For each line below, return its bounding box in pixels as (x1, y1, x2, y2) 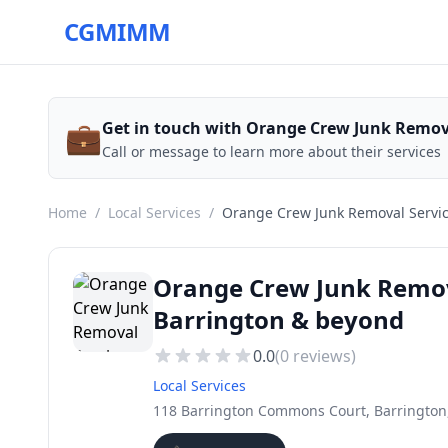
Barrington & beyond (153, 303, 404, 336)
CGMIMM (64, 15, 171, 48)
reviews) (289, 345, 356, 367)
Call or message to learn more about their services (102, 142, 441, 161)
